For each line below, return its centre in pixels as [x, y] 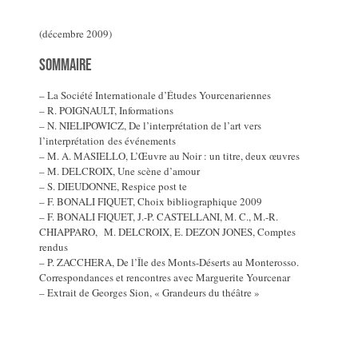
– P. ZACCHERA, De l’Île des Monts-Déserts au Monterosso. [169, 263]
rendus [54, 247]
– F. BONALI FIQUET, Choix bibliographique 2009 [151, 202]
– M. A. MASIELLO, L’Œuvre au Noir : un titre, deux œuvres [170, 156]
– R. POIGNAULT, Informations [107, 111]
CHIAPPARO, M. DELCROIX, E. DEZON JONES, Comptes [168, 232]
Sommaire [66, 66]
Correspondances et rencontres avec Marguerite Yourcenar [165, 278]
